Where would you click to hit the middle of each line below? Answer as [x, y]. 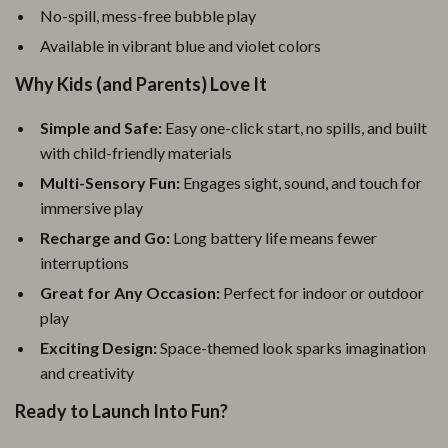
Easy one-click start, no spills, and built [294, 127]
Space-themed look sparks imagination [291, 347]
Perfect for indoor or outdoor [322, 292]
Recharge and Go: [105, 237]
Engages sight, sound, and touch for [301, 182]
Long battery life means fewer [273, 237]
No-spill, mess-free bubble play [148, 15]
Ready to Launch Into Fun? [121, 411]
